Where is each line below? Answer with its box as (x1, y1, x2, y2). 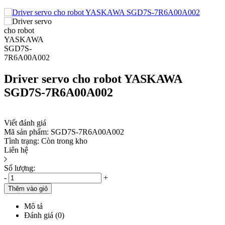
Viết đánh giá (4, 118, 46, 127)
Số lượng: (4, 163, 35, 172)
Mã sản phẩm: (4, 127, 49, 136)
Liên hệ (4, 145, 28, 154)
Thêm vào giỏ (8, 184, 48, 192)
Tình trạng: (4, 136, 39, 145)
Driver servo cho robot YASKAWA (4, 72, 182, 85)
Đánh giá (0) (24, 210, 64, 219)
